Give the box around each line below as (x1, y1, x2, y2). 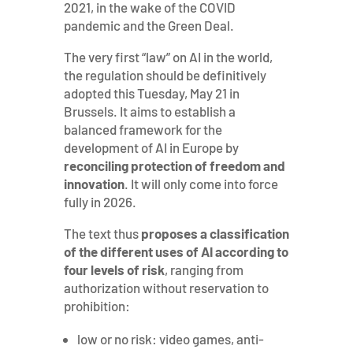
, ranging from (164, 262, 243, 277)
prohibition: (63, 298, 130, 314)
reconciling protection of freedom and (63, 158, 285, 173)
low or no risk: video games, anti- (76, 331, 264, 347)
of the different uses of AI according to (63, 243, 288, 259)
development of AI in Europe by (63, 139, 239, 155)
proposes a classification (140, 225, 289, 241)
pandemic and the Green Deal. (63, 17, 234, 33)
